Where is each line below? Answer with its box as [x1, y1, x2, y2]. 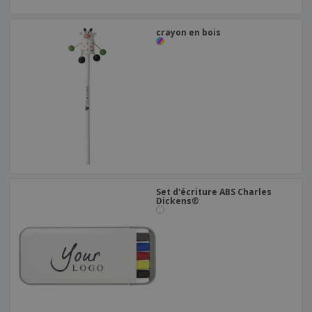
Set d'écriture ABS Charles [156, 186, 272, 198]
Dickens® [156, 195, 199, 208]
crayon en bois [156, 26, 221, 39]
